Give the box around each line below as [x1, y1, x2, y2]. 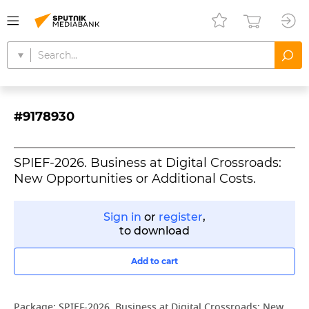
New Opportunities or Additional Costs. [14, 171, 256, 186]
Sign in [103, 210, 141, 223]
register [159, 210, 203, 223]
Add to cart [131, 256, 178, 266]
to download [119, 224, 190, 237]
